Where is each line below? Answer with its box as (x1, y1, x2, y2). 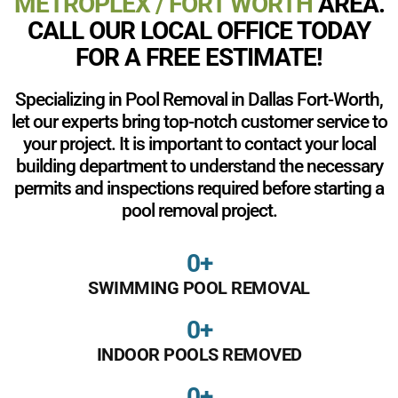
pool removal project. (121, 199, 277, 221)
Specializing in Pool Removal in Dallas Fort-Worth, (15, 88, 383, 110)
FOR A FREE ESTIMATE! (76, 42, 322, 72)
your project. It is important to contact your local (22, 132, 376, 155)
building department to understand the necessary (15, 155, 383, 177)
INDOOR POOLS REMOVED (96, 343, 302, 365)
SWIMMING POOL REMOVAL (88, 276, 310, 298)
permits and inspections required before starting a (14, 177, 384, 199)
